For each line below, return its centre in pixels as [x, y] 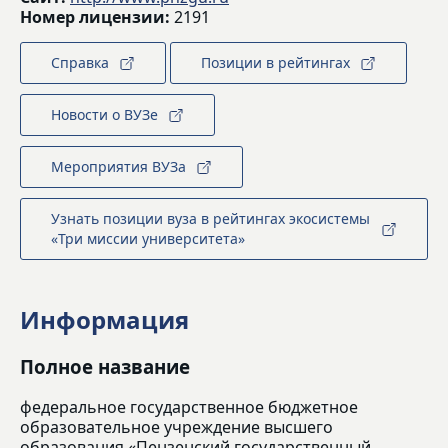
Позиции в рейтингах [275, 63]
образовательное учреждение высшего [176, 426]
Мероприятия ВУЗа [118, 167]
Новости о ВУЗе [104, 115]
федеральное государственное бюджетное [189, 406]
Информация [104, 320]
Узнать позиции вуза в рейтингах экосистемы [210, 219]
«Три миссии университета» [148, 239]
